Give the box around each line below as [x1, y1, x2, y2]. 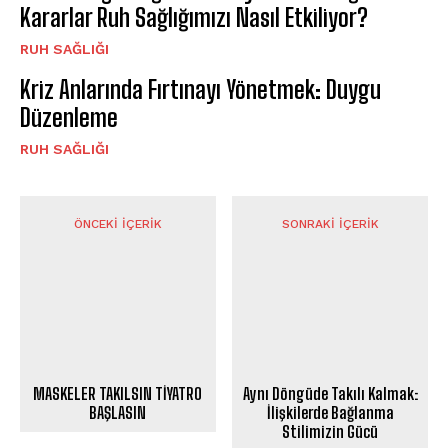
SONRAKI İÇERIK [281, 216, 379, 231]
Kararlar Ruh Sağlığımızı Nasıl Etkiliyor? [20, 2, 368, 32]
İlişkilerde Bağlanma [266, 403, 394, 423]
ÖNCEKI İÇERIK [73, 216, 162, 231]
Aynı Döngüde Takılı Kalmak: [242, 384, 418, 404]
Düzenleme [20, 102, 118, 132]
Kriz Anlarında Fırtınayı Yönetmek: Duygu [20, 74, 381, 104]
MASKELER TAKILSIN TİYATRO [33, 384, 203, 404]
